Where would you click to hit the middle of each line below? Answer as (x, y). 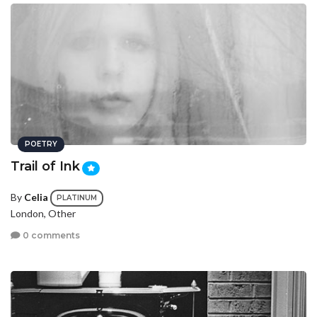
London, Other (43, 213)
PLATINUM (77, 197)
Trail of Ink (45, 167)
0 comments (50, 236)
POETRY (41, 144)
